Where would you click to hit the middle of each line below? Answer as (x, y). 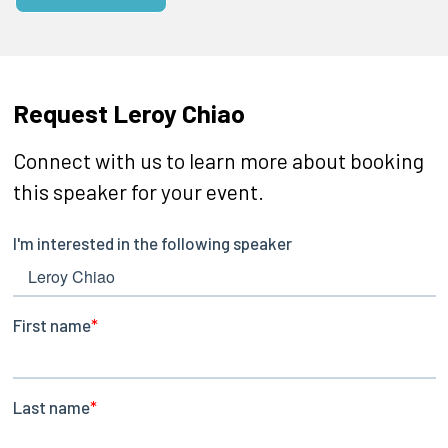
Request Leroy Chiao (128, 113)
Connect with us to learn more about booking (218, 161)
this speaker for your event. (138, 192)
